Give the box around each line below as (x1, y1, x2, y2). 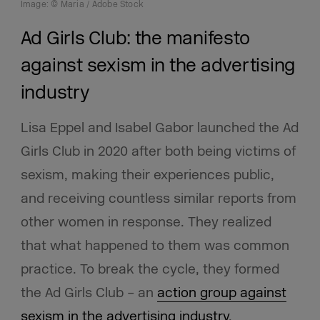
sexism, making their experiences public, (20, 166, 274, 184)
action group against (156, 284, 286, 302)
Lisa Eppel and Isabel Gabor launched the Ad (20, 119, 299, 137)
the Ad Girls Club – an (20, 284, 157, 302)
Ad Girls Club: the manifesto (20, 26, 250, 50)
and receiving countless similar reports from (20, 190, 296, 208)
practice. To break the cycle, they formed (20, 261, 279, 279)
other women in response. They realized (20, 214, 271, 231)
